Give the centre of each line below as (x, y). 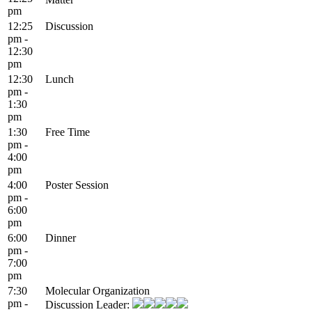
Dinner (61, 237)
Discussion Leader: (89, 304)
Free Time (68, 132)
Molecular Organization (97, 290)
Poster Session (77, 185)
